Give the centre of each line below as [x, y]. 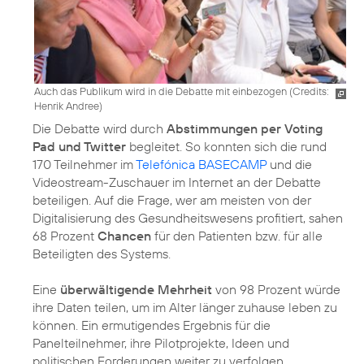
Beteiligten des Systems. [102, 253]
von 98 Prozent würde [276, 289]
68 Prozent [65, 235]
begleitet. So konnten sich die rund [226, 146]
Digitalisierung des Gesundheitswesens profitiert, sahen [188, 217]
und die [289, 164]
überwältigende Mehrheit [136, 289]
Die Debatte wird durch [100, 128]
